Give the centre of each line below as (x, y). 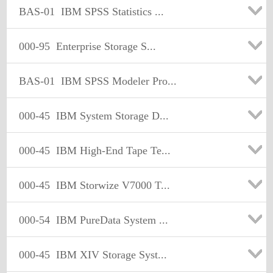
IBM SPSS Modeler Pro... (116, 81)
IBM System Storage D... (109, 116)
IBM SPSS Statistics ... (109, 12)
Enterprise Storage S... (103, 46)
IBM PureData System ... (109, 220)
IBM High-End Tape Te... (110, 151)
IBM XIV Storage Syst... (108, 255)
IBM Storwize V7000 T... (110, 185)
